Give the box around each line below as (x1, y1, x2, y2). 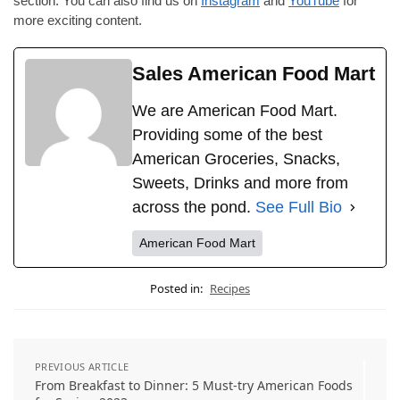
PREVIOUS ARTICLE (35, 360, 129, 374)
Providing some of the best (132, 126, 322, 145)
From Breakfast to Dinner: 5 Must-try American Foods (35, 377, 353, 395)
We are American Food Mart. (132, 102, 337, 121)
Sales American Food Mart (132, 62, 375, 86)
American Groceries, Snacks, (132, 150, 340, 169)
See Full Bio (255, 198, 342, 217)
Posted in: (150, 280, 203, 297)
